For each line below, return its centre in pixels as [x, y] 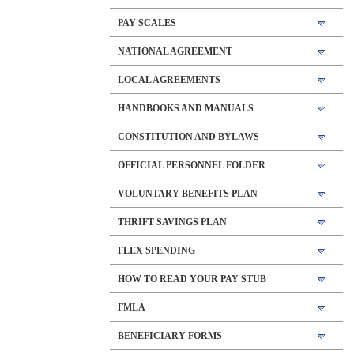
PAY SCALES [147, 23]
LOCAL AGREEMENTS [169, 80]
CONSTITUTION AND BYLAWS [188, 137]
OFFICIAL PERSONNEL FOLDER [192, 166]
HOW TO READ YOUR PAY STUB [192, 279]
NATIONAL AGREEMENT [175, 52]
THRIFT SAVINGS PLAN [172, 222]
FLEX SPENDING [156, 251]
